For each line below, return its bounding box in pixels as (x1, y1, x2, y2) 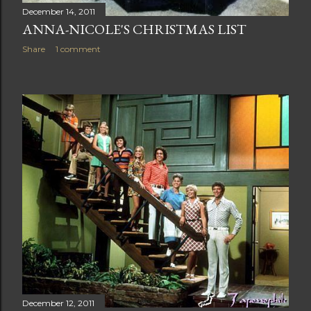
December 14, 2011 (22, 6, 95, 17)
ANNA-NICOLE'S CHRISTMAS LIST (22, 19, 246, 38)
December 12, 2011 (22, 298, 94, 309)
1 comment (56, 43, 101, 54)
